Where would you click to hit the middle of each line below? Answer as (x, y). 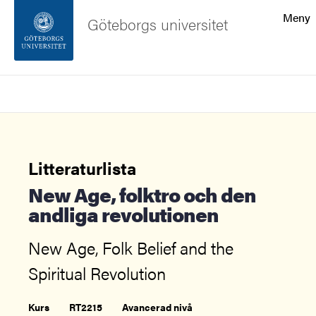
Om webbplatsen (59, 144)
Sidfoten (38, 48)
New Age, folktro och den (36, 194)
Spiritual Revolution (97, 273)
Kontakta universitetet (72, 96)
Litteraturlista (82, 168)
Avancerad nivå (157, 307)
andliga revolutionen (123, 214)
